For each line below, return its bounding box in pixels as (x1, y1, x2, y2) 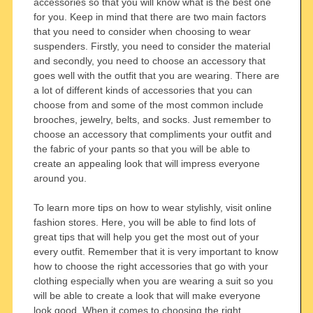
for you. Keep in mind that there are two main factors (33, 10, 266, 22)
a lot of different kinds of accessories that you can (33, 84, 252, 96)
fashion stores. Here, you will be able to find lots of (33, 216, 256, 228)
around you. (33, 172, 87, 184)
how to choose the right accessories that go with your (33, 260, 268, 272)
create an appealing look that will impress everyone (33, 157, 260, 169)
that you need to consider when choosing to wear (33, 25, 251, 37)
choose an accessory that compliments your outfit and (33, 128, 272, 140)
